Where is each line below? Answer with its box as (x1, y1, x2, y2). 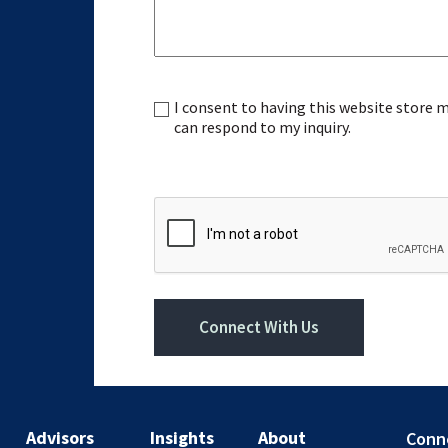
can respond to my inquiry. (174, 117, 351, 138)
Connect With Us (199, 316, 319, 339)
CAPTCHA (153, 196, 221, 219)
